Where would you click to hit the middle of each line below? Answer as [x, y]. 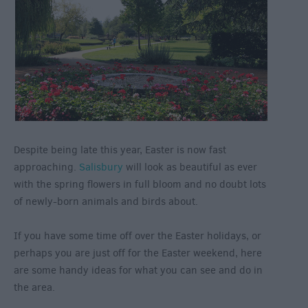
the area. [36, 288]
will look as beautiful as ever [190, 167]
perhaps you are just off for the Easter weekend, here [138, 253]
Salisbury [101, 167]
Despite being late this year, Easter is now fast [120, 150]
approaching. [46, 167]
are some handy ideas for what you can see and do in [138, 271]
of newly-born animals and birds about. [107, 202]
